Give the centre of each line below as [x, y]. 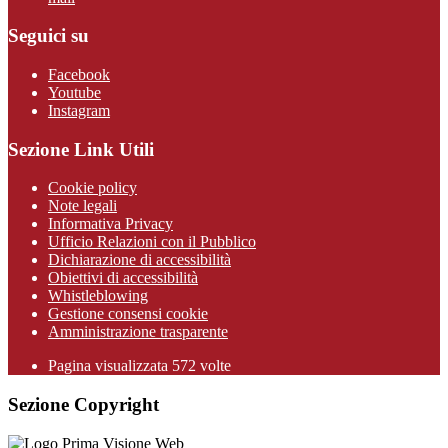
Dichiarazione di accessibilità [139, 260]
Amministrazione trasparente [138, 332]
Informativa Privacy [110, 224]
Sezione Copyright [83, 405]
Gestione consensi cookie [128, 314]
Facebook [79, 74]
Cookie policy [92, 188]
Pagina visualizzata [110, 366]
